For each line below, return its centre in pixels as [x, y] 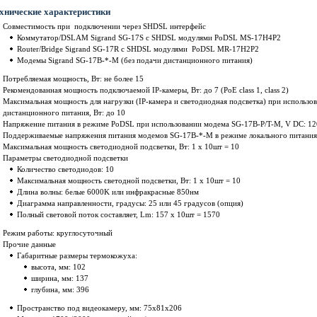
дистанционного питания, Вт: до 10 [64, 113]
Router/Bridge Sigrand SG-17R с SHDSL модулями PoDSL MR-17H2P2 [138, 49]
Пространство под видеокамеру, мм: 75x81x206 [99, 308]
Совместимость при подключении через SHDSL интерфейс [104, 27]
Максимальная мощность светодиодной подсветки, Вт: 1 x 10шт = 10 [121, 147]
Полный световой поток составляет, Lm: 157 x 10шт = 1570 [119, 215]
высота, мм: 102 [58, 267]
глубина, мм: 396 [60, 290]
